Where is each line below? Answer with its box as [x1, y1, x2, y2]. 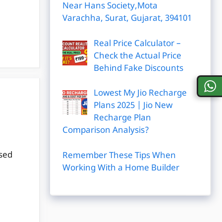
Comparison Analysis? [62, 125, 149, 136]
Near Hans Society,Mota [62, 1, 158, 12]
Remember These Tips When [62, 150, 176, 162]
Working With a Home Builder [62, 163, 179, 174]
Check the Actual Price [93, 51, 181, 62]
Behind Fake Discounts [93, 63, 183, 74]
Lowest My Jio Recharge [93, 88, 187, 99]
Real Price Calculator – [93, 38, 181, 50]
